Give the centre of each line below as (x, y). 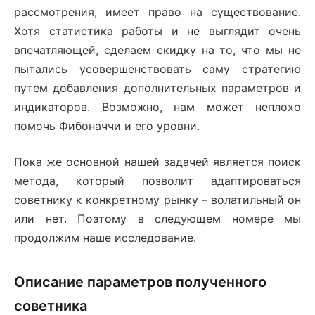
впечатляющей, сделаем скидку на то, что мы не (157, 50)
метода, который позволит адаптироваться (157, 181)
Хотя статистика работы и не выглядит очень (157, 31)
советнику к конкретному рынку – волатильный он (157, 200)
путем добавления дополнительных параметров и (157, 88)
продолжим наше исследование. (105, 238)
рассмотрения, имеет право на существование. (157, 12)
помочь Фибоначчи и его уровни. (107, 126)
